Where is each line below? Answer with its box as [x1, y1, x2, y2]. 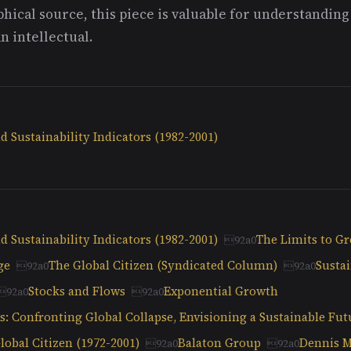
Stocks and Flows [28, 282, 125, 299]
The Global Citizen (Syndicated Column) [49, 256, 277, 273]
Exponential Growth [164, 282, 278, 299]
